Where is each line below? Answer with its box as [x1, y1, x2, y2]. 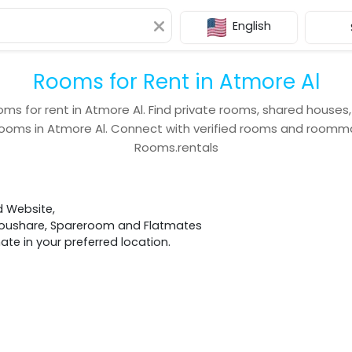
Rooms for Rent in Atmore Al [32, 68, 320, 96]
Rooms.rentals [134, 139, 218, 156]
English [232, 18, 271, 34]
